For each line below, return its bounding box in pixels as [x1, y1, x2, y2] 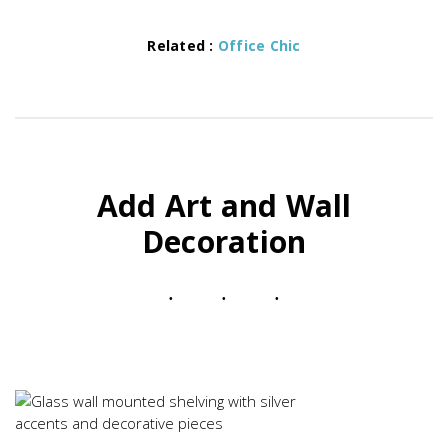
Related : [147, 35, 218, 55]
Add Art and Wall [96, 184, 352, 226]
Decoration [141, 220, 307, 262]
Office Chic [217, 35, 301, 55]
